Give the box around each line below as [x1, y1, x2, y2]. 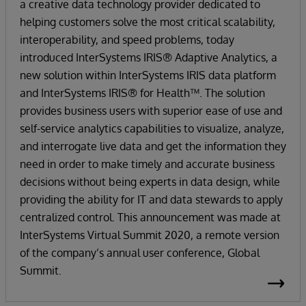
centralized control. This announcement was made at [20, 210, 281, 224]
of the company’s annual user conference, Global [20, 245, 260, 260]
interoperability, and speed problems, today [20, 32, 234, 46]
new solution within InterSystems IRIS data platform [20, 68, 276, 82]
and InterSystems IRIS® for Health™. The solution [20, 85, 265, 100]
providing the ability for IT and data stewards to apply [20, 192, 283, 206]
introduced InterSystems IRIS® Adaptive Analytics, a [20, 50, 277, 64]
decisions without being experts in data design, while [20, 174, 280, 189]
